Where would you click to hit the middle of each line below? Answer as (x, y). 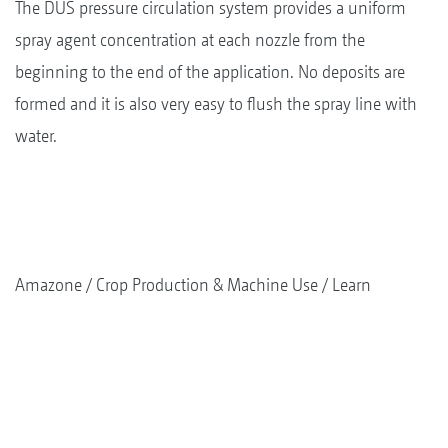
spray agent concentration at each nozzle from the (190, 40)
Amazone (48, 285)
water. (36, 136)
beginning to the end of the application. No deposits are (210, 72)
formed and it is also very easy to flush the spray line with (216, 104)
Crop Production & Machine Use (207, 285)
